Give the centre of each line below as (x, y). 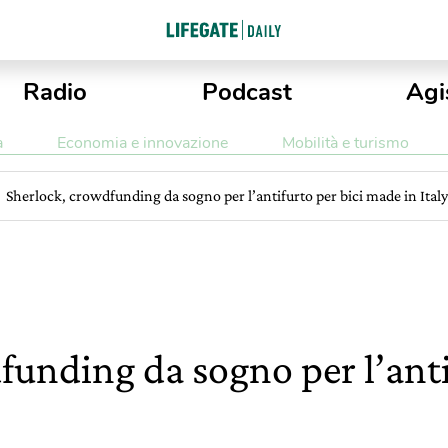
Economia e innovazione (142, 143)
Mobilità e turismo (345, 143)
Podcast (246, 92)
